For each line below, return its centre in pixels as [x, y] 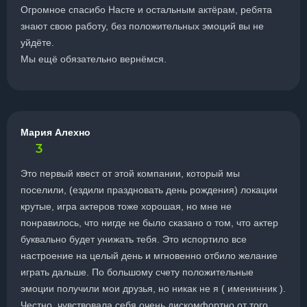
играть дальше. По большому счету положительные [137, 272]
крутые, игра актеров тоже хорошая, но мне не [126, 206]
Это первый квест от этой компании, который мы [130, 173]
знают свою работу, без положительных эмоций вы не [142, 26]
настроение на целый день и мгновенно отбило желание [149, 256]
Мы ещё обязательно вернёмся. [94, 59]
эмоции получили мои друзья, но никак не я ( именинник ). [153, 288]
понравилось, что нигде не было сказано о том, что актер [149, 223]
